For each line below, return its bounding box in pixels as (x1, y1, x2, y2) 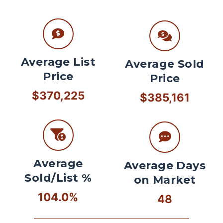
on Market (133, 173, 196, 187)
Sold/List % (24, 171, 92, 185)
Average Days (123, 158, 206, 172)
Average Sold (125, 57, 205, 71)
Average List (20, 55, 96, 69)
